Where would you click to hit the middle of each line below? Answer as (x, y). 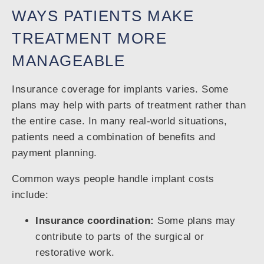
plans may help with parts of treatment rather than (129, 105)
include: (30, 195)
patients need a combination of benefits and (114, 137)
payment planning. (55, 153)
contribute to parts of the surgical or (120, 237)
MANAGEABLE (68, 61)
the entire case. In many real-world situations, (120, 121)
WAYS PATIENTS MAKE (103, 16)
